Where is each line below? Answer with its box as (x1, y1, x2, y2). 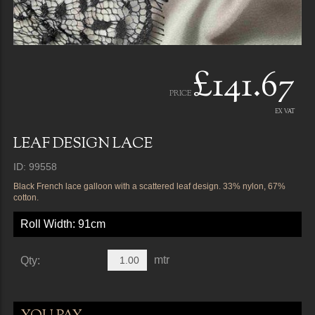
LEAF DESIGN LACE (13, 133, 153, 155)
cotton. (13, 192, 39, 202)
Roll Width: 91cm (20, 217, 105, 230)
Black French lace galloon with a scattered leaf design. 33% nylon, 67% (13, 181, 285, 191)
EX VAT (275, 107, 295, 116)
